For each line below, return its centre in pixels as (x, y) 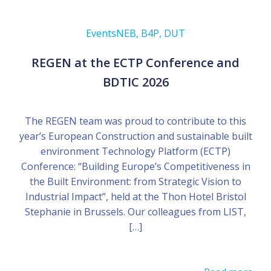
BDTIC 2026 (135, 82)
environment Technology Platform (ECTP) (135, 151)
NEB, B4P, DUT (151, 33)
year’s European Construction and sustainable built (135, 136)
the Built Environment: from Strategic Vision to (135, 181)
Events (101, 33)
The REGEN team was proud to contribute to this (135, 121)
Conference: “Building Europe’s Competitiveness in (135, 166)
